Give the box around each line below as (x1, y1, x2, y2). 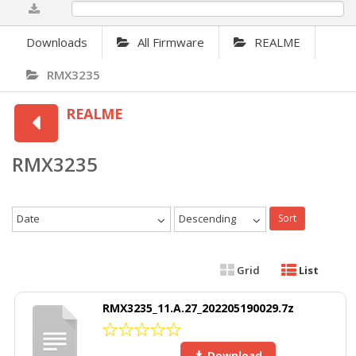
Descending (179, 211, 236, 226)
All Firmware (137, 34, 204, 51)
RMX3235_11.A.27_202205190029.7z (103, 300, 294, 316)
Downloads (26, 34, 87, 51)
